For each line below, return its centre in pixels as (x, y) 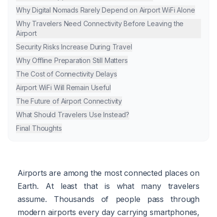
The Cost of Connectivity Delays (67, 74)
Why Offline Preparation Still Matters (72, 60)
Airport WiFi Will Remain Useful (63, 87)
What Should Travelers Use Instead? (73, 114)
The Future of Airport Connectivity (69, 101)
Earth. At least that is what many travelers (108, 186)
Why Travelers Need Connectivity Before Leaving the (100, 23)
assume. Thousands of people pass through (108, 199)
